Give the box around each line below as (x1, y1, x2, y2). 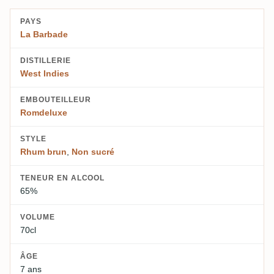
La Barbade (20, 29, 68, 40)
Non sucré (72, 147, 114, 157)
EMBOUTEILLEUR (20, 95, 91, 105)
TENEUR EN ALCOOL (20, 174, 105, 183)
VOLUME (20, 213, 55, 222)
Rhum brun (20, 147, 67, 157)
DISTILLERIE (20, 56, 71, 65)
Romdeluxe (20, 108, 67, 118)
